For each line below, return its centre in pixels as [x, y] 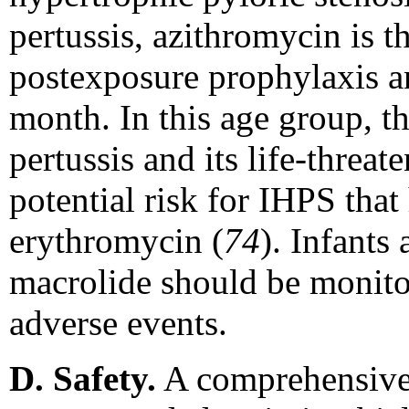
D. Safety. [83, 378]
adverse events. [118, 322]
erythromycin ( [116, 240]
